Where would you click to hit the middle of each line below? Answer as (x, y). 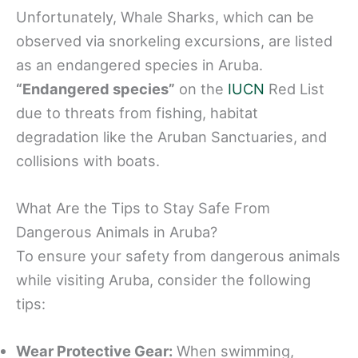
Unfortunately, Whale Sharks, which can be (165, 16)
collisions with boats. (88, 160)
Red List (294, 88)
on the (201, 88)
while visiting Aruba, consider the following (163, 280)
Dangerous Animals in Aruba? (117, 232)
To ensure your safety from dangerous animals (178, 256)
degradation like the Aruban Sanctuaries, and (171, 136)
